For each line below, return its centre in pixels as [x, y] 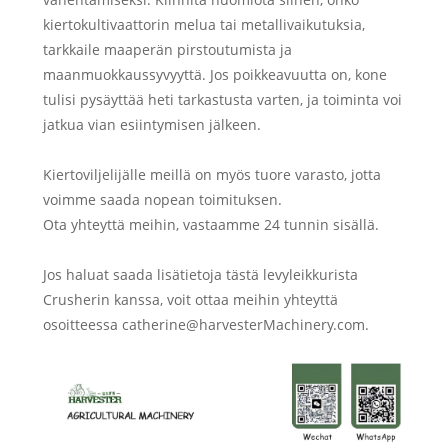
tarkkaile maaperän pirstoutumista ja [167, 49]
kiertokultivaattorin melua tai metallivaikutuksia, [203, 24]
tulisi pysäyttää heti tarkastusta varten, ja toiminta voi [222, 99]
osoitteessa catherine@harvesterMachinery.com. [205, 324]
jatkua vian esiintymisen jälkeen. [151, 124]
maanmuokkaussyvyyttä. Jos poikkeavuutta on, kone [214, 74]
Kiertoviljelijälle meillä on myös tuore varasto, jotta [211, 174]
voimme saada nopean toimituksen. [162, 199]
